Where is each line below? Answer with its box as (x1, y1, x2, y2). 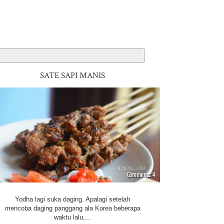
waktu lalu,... (54, 213, 91, 221)
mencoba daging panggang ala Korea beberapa (4, 204, 140, 212)
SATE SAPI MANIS (40, 70, 105, 81)
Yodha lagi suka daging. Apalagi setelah (15, 195, 130, 203)
